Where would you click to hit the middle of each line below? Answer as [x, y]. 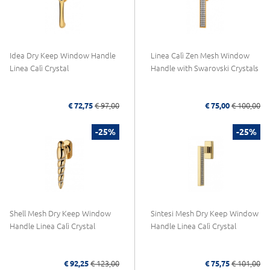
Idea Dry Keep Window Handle [63, 55]
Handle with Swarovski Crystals [205, 68]
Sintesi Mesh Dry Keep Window [205, 214]
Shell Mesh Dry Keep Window [60, 214]
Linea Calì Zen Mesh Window [200, 55]
